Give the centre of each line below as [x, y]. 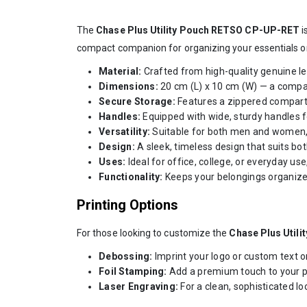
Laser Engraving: [138, 287]
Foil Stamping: [133, 272]
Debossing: [126, 257]
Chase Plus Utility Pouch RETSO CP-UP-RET [198, 30]
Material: [120, 72]
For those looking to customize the [153, 233]
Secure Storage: [137, 102]
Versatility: [124, 132]
